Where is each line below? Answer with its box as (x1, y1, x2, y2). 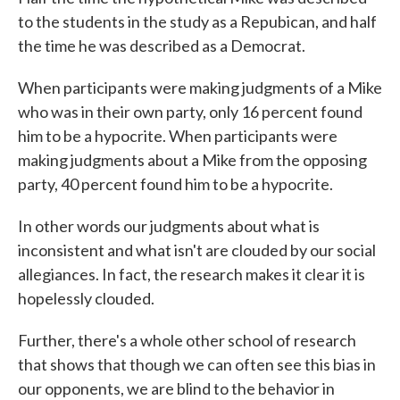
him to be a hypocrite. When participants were (18, 126, 337, 146)
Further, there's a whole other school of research (18, 330, 356, 351)
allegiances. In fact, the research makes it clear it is (18, 264, 365, 285)
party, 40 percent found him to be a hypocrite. (18, 174, 333, 195)
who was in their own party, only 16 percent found (18, 102, 362, 122)
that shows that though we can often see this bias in (18, 354, 376, 375)
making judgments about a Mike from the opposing (18, 150, 367, 171)
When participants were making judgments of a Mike (18, 78, 382, 98)
